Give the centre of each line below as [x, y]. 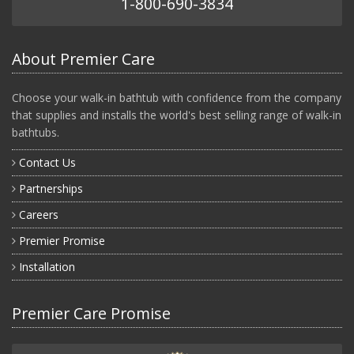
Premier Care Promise [91, 313]
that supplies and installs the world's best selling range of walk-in [177, 115]
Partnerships [51, 188]
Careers [39, 214]
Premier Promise [62, 240]
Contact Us [47, 162]
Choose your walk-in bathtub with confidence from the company [177, 97]
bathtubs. [36, 132]
